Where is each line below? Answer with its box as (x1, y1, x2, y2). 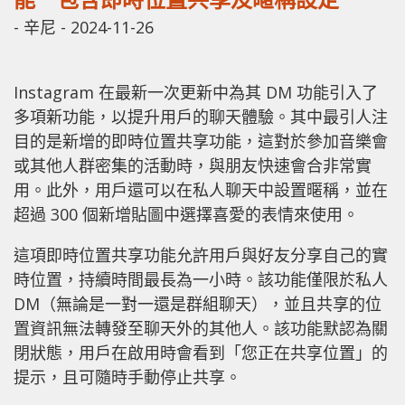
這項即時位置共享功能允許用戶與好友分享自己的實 (14, 243, 388, 266)
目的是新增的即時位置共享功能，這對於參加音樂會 (14, 129, 388, 152)
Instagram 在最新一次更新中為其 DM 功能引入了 (14, 80, 378, 103)
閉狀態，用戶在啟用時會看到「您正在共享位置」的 (14, 341, 388, 363)
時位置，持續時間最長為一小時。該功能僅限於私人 (14, 268, 388, 290)
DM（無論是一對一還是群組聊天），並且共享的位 (14, 292, 381, 315)
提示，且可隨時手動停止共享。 (14, 365, 241, 388)
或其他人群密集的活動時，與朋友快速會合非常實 (14, 154, 372, 176)
